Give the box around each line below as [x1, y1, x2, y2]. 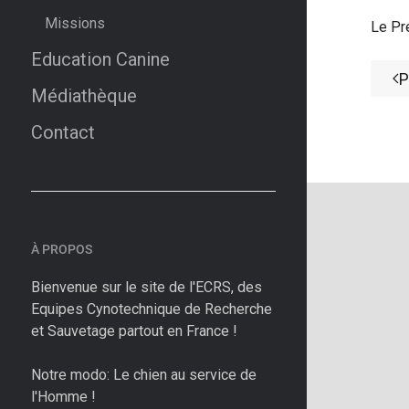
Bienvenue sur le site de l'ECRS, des [31, 278, 262, 296]
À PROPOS [31, 242, 92, 257]
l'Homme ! [31, 388, 96, 405]
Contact [31, 121, 95, 143]
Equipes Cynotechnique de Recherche [31, 300, 272, 318]
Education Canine [31, 48, 170, 70]
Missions [45, 15, 105, 32]
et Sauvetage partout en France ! [31, 322, 237, 340]
